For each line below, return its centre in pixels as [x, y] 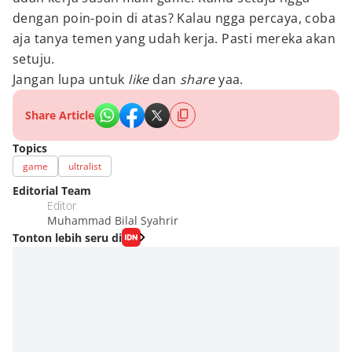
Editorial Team [52, 191]
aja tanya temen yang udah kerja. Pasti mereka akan [174, 38]
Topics [30, 148]
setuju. [34, 59]
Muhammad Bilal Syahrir [113, 220]
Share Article [60, 115]
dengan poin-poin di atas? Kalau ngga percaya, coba [174, 18]
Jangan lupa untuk [71, 79]
